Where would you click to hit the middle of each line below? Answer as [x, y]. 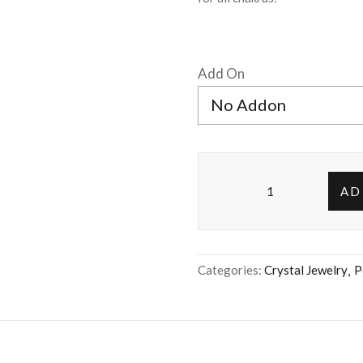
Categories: [231, 269]
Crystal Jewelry [306, 269]
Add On [221, 73]
